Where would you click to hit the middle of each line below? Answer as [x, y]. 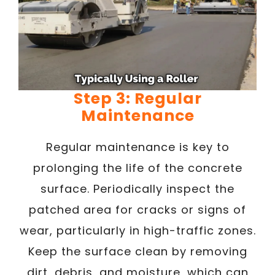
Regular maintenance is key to [137, 147]
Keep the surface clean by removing [137, 251]
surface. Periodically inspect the [137, 189]
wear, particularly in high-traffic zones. [137, 230]
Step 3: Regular [137, 99]
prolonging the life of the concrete [137, 168]
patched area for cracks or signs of [137, 210]
